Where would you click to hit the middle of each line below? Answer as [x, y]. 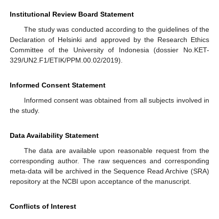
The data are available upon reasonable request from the [116, 151]
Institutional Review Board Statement [72, 14]
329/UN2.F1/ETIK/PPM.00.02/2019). [66, 60]
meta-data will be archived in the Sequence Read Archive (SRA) [109, 171]
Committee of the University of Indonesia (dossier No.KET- [109, 50]
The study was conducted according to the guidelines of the [116, 30]
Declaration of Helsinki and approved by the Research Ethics [109, 40]
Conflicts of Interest [43, 207]
